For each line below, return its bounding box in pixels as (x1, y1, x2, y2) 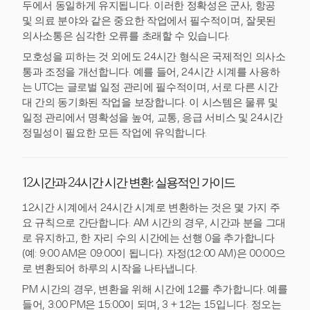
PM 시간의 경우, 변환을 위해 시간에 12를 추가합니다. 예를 (22, 282, 288, 295)
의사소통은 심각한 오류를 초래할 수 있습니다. (22, 29, 230, 42)
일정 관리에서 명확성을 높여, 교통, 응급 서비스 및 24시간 (22, 111, 284, 124)
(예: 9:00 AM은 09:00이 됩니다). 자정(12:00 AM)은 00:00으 (22, 246, 286, 259)
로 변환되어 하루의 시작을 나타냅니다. (22, 262, 197, 275)
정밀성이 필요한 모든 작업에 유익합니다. (22, 126, 207, 139)
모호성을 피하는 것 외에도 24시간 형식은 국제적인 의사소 (22, 50, 286, 63)
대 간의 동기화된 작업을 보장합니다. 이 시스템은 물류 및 (22, 95, 278, 109)
